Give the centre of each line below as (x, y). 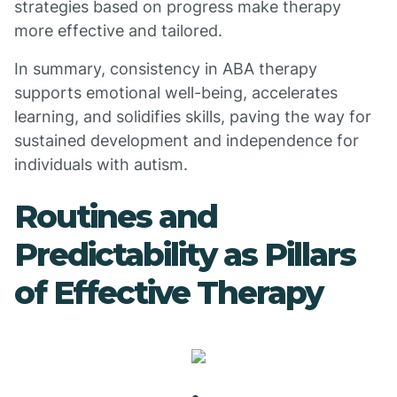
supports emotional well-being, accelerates (176, 93)
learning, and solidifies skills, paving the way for (193, 117)
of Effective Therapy (168, 292)
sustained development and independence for (187, 140)
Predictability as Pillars (185, 254)
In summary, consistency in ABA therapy (166, 69)
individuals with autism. (101, 164)
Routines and (116, 216)
